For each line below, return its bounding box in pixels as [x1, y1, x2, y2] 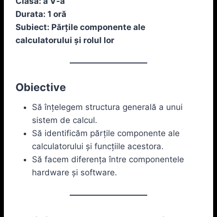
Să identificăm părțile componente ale [32, 128, 180, 138]
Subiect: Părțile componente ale [15, 22, 145, 32]
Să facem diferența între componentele [32, 154, 184, 164]
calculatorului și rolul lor [15, 35, 114, 45]
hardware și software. [32, 167, 117, 177]
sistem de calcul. [32, 115, 97, 125]
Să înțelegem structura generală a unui [32, 102, 183, 112]
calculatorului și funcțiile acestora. [32, 141, 164, 151]
